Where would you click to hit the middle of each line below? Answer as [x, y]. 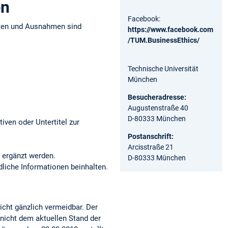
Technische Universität [163, 68]
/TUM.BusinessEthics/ [164, 40]
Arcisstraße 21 [151, 147]
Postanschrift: [151, 136]
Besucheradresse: [158, 97]
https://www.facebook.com [170, 29]
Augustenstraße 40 [159, 108]
